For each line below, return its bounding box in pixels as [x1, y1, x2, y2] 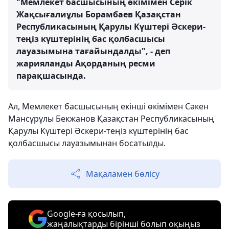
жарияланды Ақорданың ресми [16, 58, 155, 69]
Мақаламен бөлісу [86, 168, 159, 179]
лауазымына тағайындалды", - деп [16, 45, 170, 57]
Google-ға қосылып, [47, 208, 126, 219]
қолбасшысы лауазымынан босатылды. [8, 138, 166, 149]
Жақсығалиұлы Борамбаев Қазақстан [16, 9, 181, 20]
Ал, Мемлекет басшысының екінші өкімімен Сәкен [8, 101, 209, 112]
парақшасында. [16, 70, 86, 81]
